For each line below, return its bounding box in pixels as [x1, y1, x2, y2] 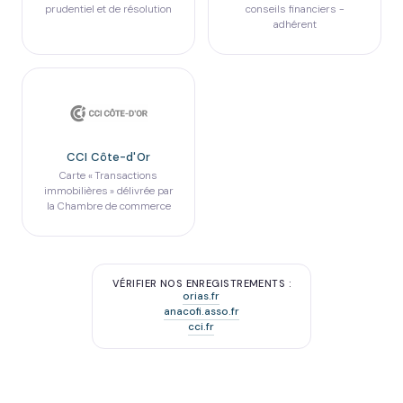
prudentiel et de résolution [45, 2, 172, 16]
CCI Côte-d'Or [67, 148, 150, 165]
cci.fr [188, 319, 215, 334]
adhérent [273, 17, 317, 31]
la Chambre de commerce [46, 199, 171, 213]
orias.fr [183, 289, 220, 303]
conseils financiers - [245, 2, 345, 16]
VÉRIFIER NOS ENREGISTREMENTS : [112, 276, 291, 290]
